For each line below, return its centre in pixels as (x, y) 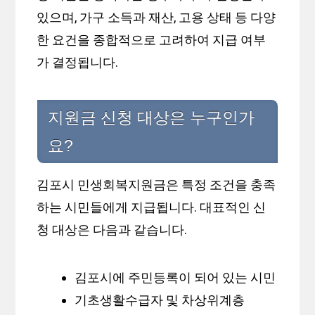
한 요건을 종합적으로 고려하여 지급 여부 (152, 40)
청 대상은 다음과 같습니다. (112, 230)
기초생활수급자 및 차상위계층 (160, 300)
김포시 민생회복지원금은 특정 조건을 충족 (156, 185)
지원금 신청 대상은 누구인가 (152, 118)
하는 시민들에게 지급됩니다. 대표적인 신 (152, 207)
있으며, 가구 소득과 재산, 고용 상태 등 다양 (156, 18)
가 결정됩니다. (78, 63)
